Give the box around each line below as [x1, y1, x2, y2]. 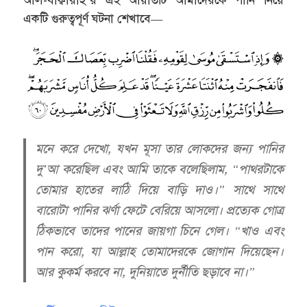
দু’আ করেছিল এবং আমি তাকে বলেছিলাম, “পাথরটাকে [36, 162, 284, 177]
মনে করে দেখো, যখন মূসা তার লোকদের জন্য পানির [36, 141, 284, 157]
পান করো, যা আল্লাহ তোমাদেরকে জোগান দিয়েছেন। [36, 244, 284, 260]
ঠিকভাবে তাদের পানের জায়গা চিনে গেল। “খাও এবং [36, 223, 284, 239]
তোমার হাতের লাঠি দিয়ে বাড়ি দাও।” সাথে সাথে [36, 182, 284, 198]
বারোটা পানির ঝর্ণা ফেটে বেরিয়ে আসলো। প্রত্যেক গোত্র [36, 203, 284, 219]
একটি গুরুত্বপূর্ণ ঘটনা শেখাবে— [23, 11, 163, 26]
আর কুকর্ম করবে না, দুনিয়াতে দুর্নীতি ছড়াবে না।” [36, 265, 256, 280]
